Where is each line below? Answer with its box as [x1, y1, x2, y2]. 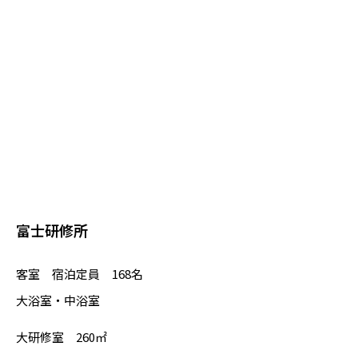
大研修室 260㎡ [16, 328, 107, 345]
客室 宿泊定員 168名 [16, 265, 143, 282]
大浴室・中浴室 [16, 291, 100, 308]
